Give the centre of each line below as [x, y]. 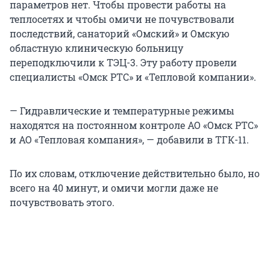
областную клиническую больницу [96, 48]
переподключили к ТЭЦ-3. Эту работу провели [123, 63]
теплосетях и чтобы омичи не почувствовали [122, 19]
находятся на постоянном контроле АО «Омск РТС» [134, 125]
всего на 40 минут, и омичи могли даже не [114, 188]
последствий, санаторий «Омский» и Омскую [120, 34]
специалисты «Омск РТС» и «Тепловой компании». [133, 77]
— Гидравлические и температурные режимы [122, 111]
